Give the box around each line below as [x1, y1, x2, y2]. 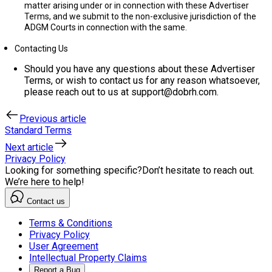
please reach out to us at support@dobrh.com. [24, 86, 219, 98]
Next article [5, 141, 53, 153]
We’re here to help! [5, 176, 84, 188]
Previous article [19, 113, 86, 124]
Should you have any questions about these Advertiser [24, 63, 255, 75]
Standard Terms [5, 124, 72, 136]
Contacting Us [15, 44, 68, 53]
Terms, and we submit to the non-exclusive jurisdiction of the [24, 12, 256, 21]
